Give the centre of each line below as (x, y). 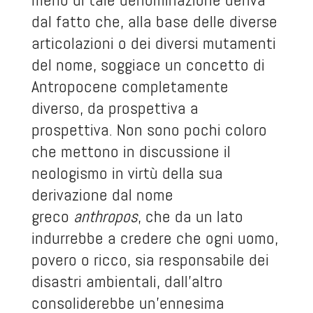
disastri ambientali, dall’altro (127, 281)
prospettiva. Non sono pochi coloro (149, 130)
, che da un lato (190, 216)
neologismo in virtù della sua (127, 173)
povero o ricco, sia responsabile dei (150, 260)
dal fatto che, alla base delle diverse (154, 21)
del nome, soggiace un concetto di (148, 65)
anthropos (105, 216)
